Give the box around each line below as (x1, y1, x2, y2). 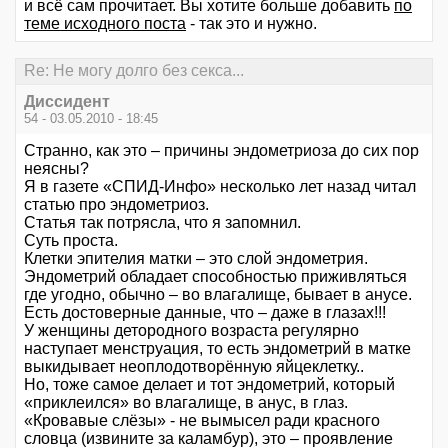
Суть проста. (24, 231, 118, 249)
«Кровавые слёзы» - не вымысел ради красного (24, 411, 380, 429)
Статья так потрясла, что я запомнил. (24, 213, 301, 231)
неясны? (24, 159, 89, 177)
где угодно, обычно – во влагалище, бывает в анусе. (24, 285, 412, 303)
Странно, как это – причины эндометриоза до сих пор (24, 141, 419, 159)
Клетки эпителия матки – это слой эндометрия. (24, 249, 368, 267)
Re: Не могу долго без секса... (24, 62, 244, 80)
